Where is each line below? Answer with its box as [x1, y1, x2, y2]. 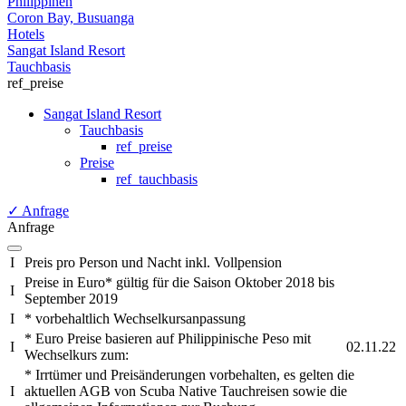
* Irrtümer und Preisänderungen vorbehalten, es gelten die [24, 366, 354, 382]
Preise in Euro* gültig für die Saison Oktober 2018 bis [24, 274, 334, 290]
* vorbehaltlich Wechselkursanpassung [24, 310, 246, 326]
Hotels [7, 25, 44, 42]
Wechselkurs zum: [24, 346, 129, 362]
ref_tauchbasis [116, 170, 198, 187]
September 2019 [24, 290, 118, 306]
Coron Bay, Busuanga [7, 9, 134, 25]
